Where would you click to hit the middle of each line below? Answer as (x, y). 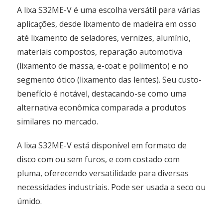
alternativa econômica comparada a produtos (102, 108)
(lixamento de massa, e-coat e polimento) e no (103, 66)
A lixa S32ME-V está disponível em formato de (102, 146)
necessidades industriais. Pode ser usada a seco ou (111, 187)
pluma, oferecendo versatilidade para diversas (103, 173)
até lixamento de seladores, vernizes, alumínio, (104, 38)
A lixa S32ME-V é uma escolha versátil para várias (109, 10)
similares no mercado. (58, 122)
